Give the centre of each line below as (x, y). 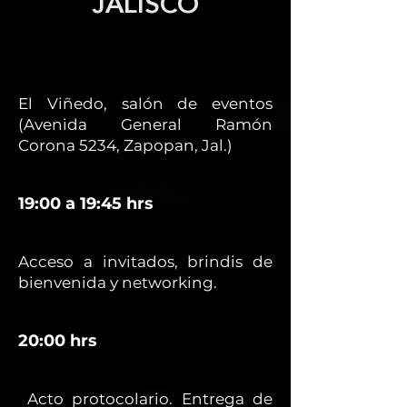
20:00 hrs (58, 341)
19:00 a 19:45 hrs (86, 203)
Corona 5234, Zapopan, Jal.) (125, 145)
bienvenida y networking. (118, 283)
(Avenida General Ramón (145, 124)
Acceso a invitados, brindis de (145, 262)
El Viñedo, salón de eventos (145, 104)
